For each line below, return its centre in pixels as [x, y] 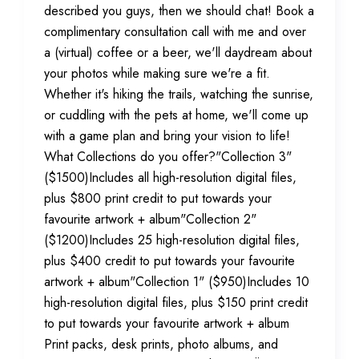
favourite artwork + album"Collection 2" [150, 219]
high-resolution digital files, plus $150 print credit [176, 303]
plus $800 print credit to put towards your [158, 198]
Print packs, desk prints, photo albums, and [161, 344]
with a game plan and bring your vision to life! [167, 136]
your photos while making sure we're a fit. [157, 73]
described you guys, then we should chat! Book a [179, 11]
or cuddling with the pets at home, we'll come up [176, 115]
